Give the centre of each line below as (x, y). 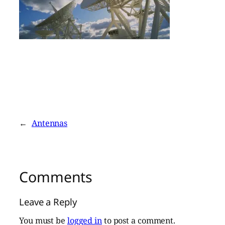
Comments (56, 177)
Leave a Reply (48, 201)
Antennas (49, 123)
